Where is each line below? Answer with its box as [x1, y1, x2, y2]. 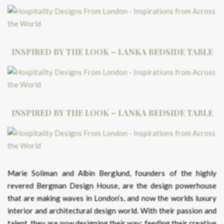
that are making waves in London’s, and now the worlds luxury [7, 193, 216, 202]
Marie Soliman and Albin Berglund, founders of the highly [7, 168, 216, 177]
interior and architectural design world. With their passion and [7, 206, 216, 215]
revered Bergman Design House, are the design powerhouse [7, 181, 216, 190]
